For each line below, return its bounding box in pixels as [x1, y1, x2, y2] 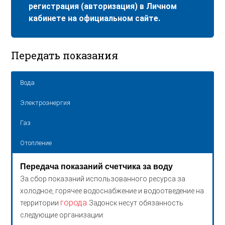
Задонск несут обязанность [89, 198, 184, 207]
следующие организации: [20, 210, 105, 219]
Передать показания [11, 49, 119, 62]
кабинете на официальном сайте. [29, 14, 161, 24]
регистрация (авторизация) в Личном [29, 2, 177, 12]
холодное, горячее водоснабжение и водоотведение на [20, 186, 204, 195]
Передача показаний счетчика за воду [20, 162, 173, 171]
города [60, 197, 89, 207]
